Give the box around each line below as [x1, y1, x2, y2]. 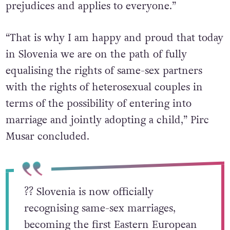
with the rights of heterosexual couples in [5, 80, 203, 94]
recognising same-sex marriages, [24, 201, 176, 216]
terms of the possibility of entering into [5, 96, 191, 111]
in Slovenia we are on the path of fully [5, 47, 187, 62]
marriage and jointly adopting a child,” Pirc [5, 112, 209, 127]
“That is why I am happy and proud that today [5, 30, 223, 45]
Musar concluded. [5, 129, 89, 144]
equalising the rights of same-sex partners [5, 63, 202, 78]
